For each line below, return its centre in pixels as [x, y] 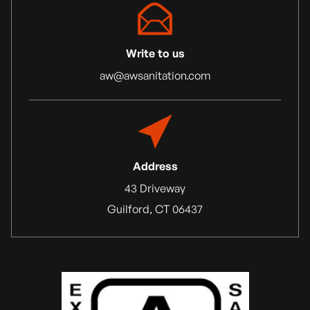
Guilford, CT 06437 [155, 209]
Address [155, 166]
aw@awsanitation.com [155, 75]
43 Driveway [155, 188]
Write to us [155, 53]
